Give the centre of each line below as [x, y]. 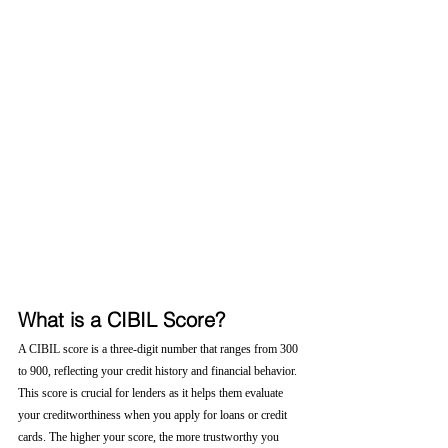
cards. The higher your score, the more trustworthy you [150, 437]
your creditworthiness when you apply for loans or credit [154, 415]
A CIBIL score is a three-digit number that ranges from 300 [159, 349]
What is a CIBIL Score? [121, 319]
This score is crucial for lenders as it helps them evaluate [152, 393]
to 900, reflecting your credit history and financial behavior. [159, 371]
